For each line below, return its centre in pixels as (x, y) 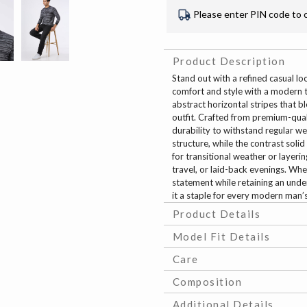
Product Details (217, 214)
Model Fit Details (221, 237)
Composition (207, 282)
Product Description (229, 61)
